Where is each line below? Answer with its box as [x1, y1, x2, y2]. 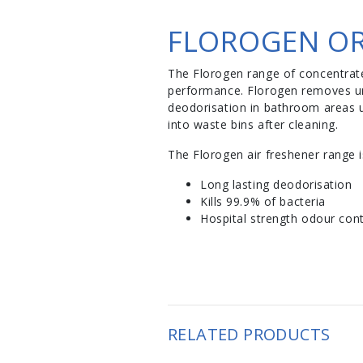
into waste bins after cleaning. [168, 116, 339, 132]
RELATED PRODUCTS [168, 322, 331, 345]
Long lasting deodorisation [200, 176, 352, 192]
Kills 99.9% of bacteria [200, 193, 326, 209]
